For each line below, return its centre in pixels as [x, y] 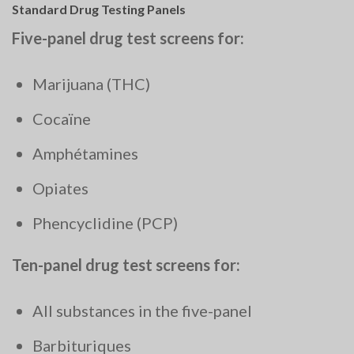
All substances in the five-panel [142, 311]
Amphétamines [85, 154]
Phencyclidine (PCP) [105, 223]
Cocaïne [62, 119]
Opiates [60, 188]
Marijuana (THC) [91, 84]
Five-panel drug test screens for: [128, 38]
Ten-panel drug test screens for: [126, 265]
